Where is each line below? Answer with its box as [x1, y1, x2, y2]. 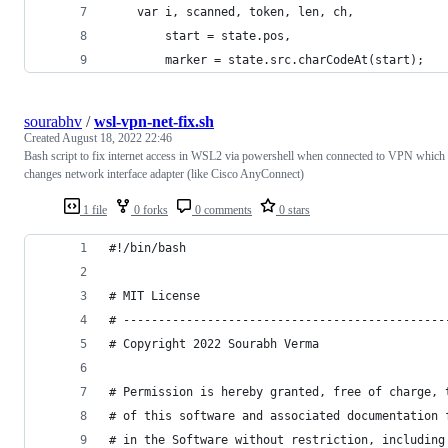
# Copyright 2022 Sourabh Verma [109, 336, 319, 351]
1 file [80, 202, 107, 217]
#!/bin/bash [109, 240, 186, 255]
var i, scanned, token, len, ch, [109, 4, 354, 19]
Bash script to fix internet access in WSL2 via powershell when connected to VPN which [24, 148, 445, 163]
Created [24, 130, 62, 145]
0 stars [276, 202, 310, 217]
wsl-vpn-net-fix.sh [94, 112, 214, 130]
